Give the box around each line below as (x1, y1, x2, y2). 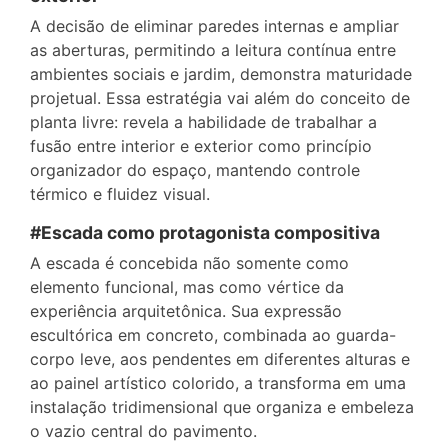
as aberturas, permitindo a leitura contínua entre (30, 39, 396, 60)
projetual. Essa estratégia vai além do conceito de (30, 87, 410, 108)
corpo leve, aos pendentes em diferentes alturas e (30, 348, 410, 369)
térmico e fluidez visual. (30, 183, 210, 204)
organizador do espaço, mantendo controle (30, 159, 360, 180)
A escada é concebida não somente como (30, 252, 349, 273)
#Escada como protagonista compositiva (30, 221, 380, 243)
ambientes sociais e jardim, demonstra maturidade (30, 63, 412, 84)
